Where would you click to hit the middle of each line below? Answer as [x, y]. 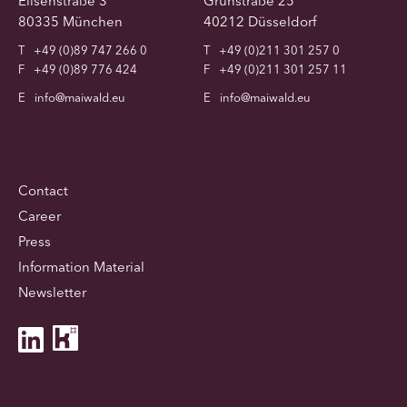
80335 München [70, 21]
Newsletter [52, 292]
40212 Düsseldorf [260, 21]
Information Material [81, 266]
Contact [43, 190]
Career [40, 215]
